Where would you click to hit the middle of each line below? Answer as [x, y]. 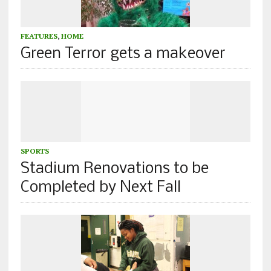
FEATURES [39, 36]
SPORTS [34, 151]
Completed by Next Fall [100, 188]
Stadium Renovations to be [114, 169]
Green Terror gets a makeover [123, 54]
